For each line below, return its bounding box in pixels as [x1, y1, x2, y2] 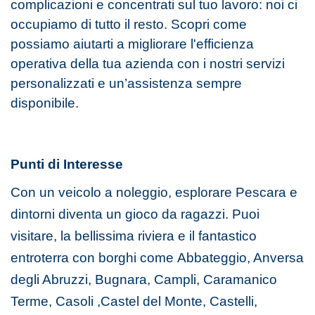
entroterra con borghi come [11, 250, 177, 265]
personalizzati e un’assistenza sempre [11, 75, 242, 91]
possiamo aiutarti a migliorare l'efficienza [11, 36, 254, 51]
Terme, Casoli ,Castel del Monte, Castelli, [11, 293, 257, 309]
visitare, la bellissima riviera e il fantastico [11, 228, 257, 243]
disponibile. [11, 95, 79, 110]
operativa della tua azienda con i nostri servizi [11, 56, 285, 71]
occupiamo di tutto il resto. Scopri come [11, 16, 247, 32]
